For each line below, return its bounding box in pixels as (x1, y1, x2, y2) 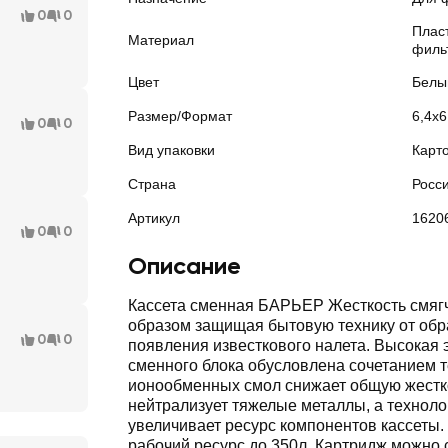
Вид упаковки (128, 142, 215, 158)
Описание (128, 251, 241, 280)
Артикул (128, 210, 180, 226)
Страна (128, 176, 176, 192)
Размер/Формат (128, 108, 232, 124)
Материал (128, 32, 194, 48)
